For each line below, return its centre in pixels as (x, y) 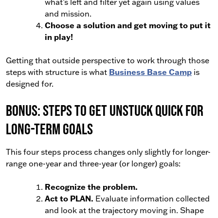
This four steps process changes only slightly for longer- (108, 152)
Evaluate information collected (152, 199)
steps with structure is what (57, 72)
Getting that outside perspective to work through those (108, 60)
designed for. (30, 84)
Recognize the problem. (91, 187)
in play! (59, 37)
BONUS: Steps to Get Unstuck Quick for (105, 110)
